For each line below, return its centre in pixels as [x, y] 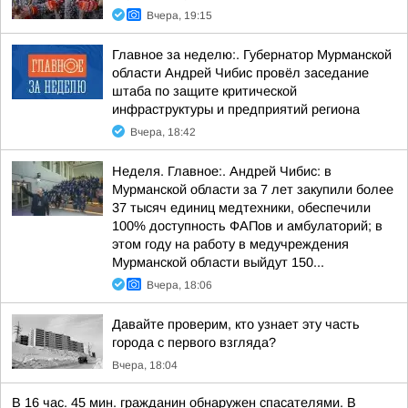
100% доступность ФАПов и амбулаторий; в [247, 226]
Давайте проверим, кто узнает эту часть [236, 324]
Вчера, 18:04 [145, 365]
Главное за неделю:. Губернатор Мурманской [252, 55]
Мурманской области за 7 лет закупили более [253, 189]
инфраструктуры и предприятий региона [236, 109]
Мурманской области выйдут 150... [218, 262]
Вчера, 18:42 [163, 132]
